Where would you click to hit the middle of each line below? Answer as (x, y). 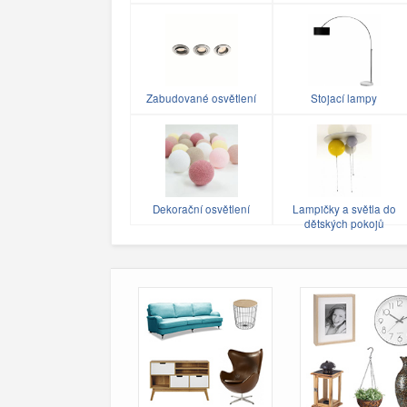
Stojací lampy (344, 98)
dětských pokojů (344, 223)
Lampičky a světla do (344, 208)
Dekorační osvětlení (201, 208)
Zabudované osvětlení (201, 98)
